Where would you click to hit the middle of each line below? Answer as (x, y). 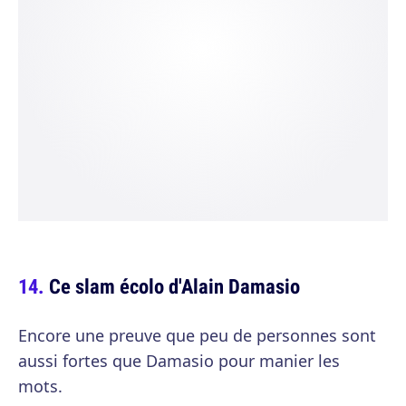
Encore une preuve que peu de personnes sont (197, 335)
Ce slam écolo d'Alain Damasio (174, 285)
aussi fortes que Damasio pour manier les (179, 360)
